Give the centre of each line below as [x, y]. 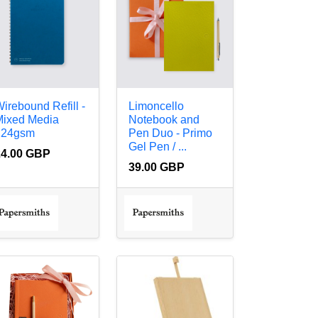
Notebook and [164, 120]
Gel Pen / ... [158, 147]
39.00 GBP [157, 168]
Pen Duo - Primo [171, 133]
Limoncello [157, 106]
